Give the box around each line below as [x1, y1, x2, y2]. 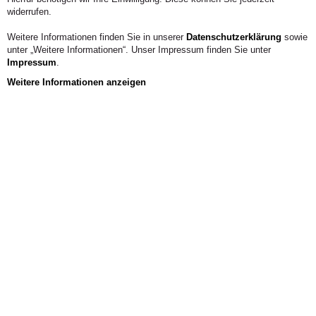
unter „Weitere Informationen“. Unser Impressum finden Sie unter [7, 44, 271, 55]
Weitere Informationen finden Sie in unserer [7, 32, 186, 42]
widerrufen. [7, 6, 51, 17]
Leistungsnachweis [72, 291, 176, 305]
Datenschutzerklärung [186, 32, 281, 42]
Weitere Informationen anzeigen [7, 77, 146, 87]
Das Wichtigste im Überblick [14, 248, 168, 261]
